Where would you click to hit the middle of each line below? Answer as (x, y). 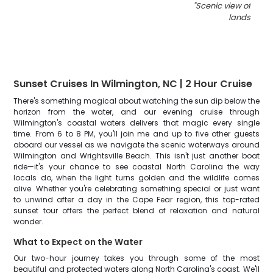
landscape (250, 17)
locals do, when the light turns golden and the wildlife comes (136, 178)
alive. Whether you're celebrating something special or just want (136, 189)
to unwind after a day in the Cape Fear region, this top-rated (136, 200)
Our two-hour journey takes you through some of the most (136, 258)
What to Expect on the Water (78, 242)
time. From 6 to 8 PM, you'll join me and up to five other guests (136, 134)
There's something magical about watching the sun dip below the (136, 101)
